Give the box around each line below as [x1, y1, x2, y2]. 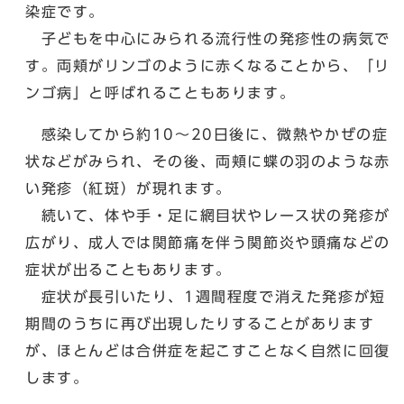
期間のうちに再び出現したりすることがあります [25, 316, 375, 331]
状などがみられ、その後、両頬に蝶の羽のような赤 [25, 153, 390, 169]
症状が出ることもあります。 [25, 262, 232, 277]
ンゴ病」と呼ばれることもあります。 [25, 85, 296, 100]
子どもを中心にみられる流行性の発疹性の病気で [25, 31, 390, 46]
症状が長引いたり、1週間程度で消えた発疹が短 [25, 289, 386, 304]
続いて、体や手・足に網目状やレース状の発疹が [25, 207, 390, 223]
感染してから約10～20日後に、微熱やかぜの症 [25, 126, 389, 142]
